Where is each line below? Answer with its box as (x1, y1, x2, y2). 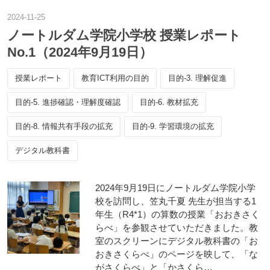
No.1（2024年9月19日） (7, 45, 152, 60)
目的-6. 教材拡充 (140, 98, 198, 107)
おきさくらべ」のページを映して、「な (95, 249, 258, 259)
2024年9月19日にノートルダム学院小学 (95, 183, 256, 193)
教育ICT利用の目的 (81, 74, 149, 83)
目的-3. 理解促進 (168, 74, 227, 83)
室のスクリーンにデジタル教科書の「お (95, 236, 258, 246)
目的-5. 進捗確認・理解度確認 (15, 98, 121, 107)
